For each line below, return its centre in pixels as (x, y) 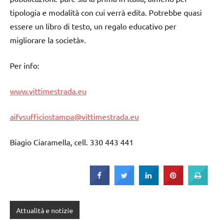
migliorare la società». (48, 40)
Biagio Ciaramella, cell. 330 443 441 (72, 142)
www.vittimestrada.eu (48, 91)
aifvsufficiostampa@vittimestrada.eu (74, 117)
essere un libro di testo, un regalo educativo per (93, 26)
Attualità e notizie (44, 210)
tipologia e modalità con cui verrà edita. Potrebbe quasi (106, 13)
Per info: (25, 66)
